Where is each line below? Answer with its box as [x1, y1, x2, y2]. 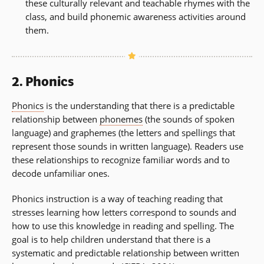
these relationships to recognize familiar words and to [12, 153, 230, 166]
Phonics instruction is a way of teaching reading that [12, 192, 223, 204]
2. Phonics [12, 72, 74, 91]
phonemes [100, 113, 143, 125]
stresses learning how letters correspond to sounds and [12, 206, 236, 218]
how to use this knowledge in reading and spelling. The [12, 219, 234, 232]
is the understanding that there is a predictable [44, 99, 235, 111]
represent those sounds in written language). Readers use [12, 140, 243, 152]
